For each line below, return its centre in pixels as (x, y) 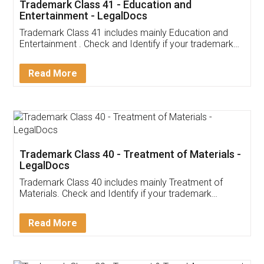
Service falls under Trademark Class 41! (101, 55)
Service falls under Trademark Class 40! (101, 204)
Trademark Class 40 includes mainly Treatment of (121, 182)
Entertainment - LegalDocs (84, 15)
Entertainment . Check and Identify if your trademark (127, 44)
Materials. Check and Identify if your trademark (116, 193)
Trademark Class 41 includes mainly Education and (95, 32)
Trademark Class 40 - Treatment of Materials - (131, 154)
